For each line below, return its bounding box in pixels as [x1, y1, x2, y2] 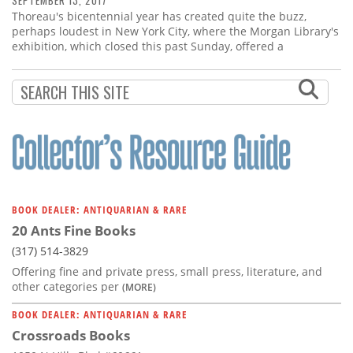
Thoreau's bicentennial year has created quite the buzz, [12, 9, 307, 24]
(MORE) [122, 281, 156, 294]
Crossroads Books [12, 326, 130, 345]
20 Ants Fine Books [12, 221, 136, 240]
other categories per [12, 279, 122, 295]
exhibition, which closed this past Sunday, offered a [12, 39, 284, 54]
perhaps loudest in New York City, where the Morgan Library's [12, 24, 339, 39]
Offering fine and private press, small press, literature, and [12, 264, 322, 280]
